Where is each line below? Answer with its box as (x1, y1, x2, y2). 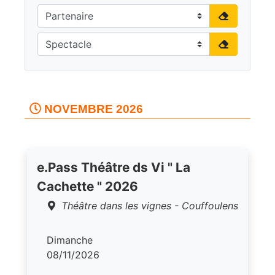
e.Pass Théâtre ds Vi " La (37, 159, 190, 175)
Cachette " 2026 (37, 178, 138, 194)
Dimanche (47, 233, 93, 246)
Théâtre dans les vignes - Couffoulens (61, 199, 238, 212)
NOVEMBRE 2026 (41, 102, 143, 115)
